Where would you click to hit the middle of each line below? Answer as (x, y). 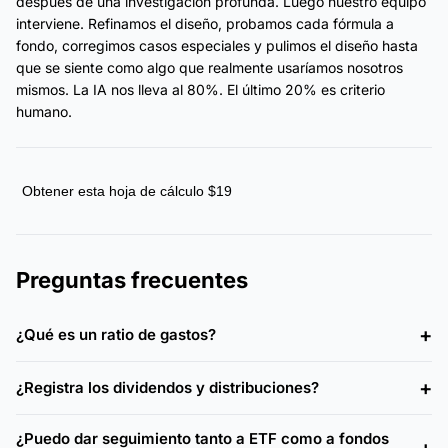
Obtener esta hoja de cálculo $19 (127, 190)
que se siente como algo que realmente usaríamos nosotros (209, 67)
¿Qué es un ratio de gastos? (116, 335)
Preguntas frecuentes (132, 279)
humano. (44, 111)
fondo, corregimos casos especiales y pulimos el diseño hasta (217, 45)
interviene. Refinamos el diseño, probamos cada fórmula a (205, 23)
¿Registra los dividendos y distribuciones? (167, 388)
